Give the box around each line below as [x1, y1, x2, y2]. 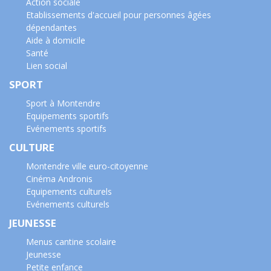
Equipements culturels [26, 186, 112, 198]
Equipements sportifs [26, 110, 109, 122]
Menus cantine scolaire [26, 236, 116, 248]
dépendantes [26, 22, 77, 34]
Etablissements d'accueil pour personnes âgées [26, 9, 211, 21]
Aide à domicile [26, 34, 85, 47]
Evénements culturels [26, 198, 109, 211]
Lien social [26, 60, 67, 72]
